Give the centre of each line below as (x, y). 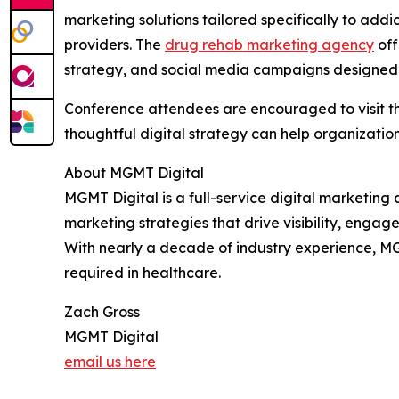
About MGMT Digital (134, 173)
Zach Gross (102, 312)
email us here (110, 362)
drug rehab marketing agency (269, 45)
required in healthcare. (142, 273)
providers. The (114, 45)
